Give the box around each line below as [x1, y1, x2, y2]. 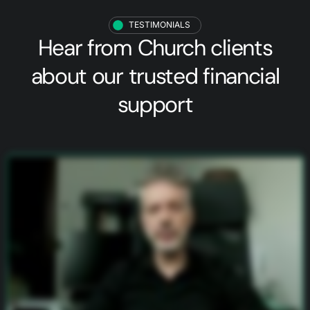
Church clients [137, 33, 273, 62]
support [117, 89, 193, 119]
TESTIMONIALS [129, 19, 191, 30]
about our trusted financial [30, 61, 280, 91]
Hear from [37, 33, 138, 62]
